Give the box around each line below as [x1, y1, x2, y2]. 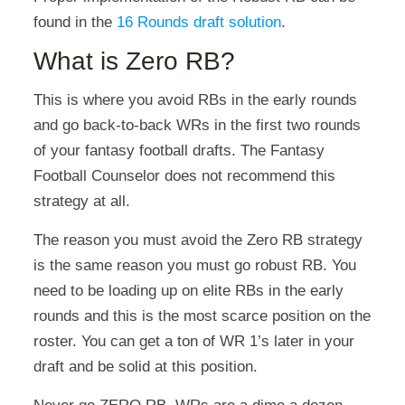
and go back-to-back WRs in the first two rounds [33, 116, 361, 134]
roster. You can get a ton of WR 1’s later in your [33, 332, 354, 350]
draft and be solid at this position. [33, 357, 258, 375]
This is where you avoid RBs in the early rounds [33, 90, 357, 108]
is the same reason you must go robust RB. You [33, 256, 356, 274]
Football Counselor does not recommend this [33, 166, 335, 184]
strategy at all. [33, 192, 130, 210]
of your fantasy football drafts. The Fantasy [33, 141, 325, 159]
